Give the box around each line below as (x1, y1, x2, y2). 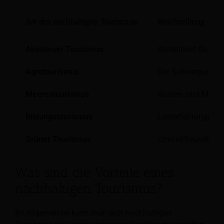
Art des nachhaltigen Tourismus (25, 16, 137, 26)
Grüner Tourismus (25, 134, 90, 144)
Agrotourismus (25, 66, 79, 76)
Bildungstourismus (25, 111, 92, 121)
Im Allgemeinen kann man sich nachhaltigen (15, 207, 171, 217)
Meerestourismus (25, 89, 89, 99)
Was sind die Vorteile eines (15, 164, 173, 180)
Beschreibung (157, 16, 204, 26)
